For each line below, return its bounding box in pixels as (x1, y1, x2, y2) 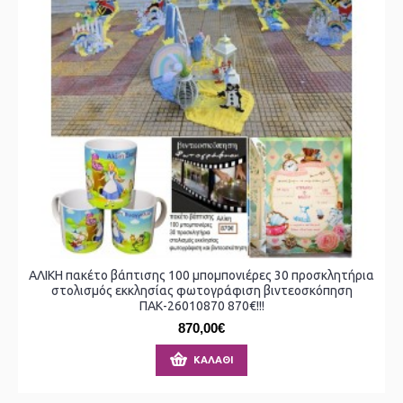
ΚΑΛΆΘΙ (193, 354, 234, 366)
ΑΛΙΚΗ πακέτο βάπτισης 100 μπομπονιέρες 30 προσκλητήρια (29, 268, 374, 283)
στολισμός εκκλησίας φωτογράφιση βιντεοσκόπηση (50, 283, 353, 299)
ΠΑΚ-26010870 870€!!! (139, 299, 264, 314)
